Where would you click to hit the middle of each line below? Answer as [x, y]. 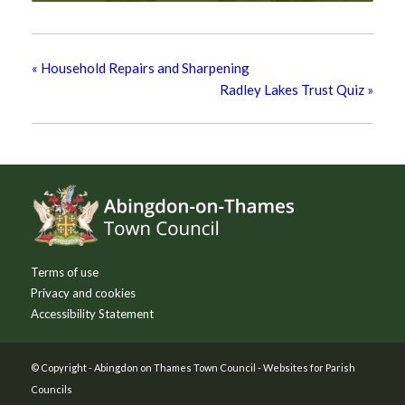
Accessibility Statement [92, 314]
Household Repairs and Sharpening [144, 68]
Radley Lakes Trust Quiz [293, 90]
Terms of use [64, 273]
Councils [51, 390]
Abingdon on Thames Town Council [174, 368]
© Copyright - [62, 368]
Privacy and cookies [83, 293]
